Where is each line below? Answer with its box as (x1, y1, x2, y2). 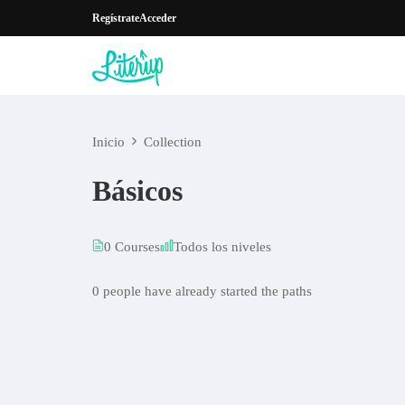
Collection (144, 135, 202, 149)
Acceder (139, 12, 176, 24)
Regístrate (92, 12, 139, 24)
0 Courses (104, 240, 160, 254)
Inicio (92, 135, 125, 149)
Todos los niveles (174, 240, 271, 254)
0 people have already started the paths (92, 284, 312, 298)
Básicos (92, 174, 183, 207)
